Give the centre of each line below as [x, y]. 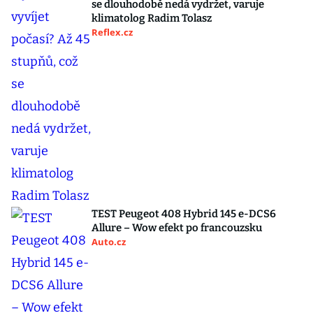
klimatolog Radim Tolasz [152, 19]
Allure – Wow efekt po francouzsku [177, 228]
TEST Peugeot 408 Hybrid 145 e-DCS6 [184, 214]
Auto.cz [109, 242]
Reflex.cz [112, 32]
